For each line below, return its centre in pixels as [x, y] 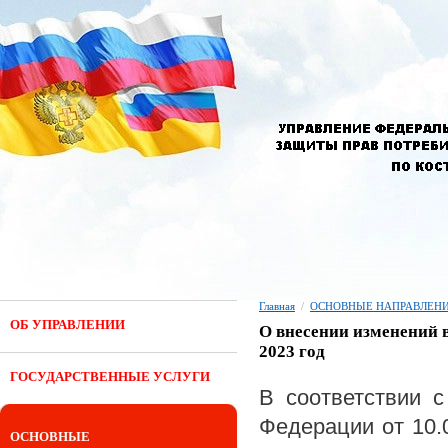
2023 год [292, 351]
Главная [277, 306]
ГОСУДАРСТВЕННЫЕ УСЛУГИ [110, 376]
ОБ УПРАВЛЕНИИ [67, 324]
